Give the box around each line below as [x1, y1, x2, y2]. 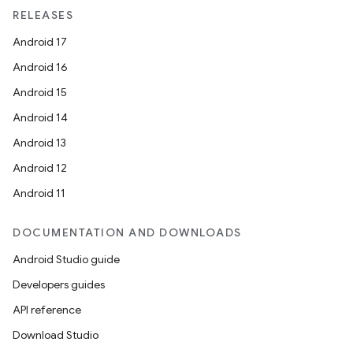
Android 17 [13, 35, 67, 49]
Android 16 [13, 60, 68, 74]
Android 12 [13, 161, 67, 175]
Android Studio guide [13, 252, 120, 266]
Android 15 [13, 85, 67, 99]
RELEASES [13, 8, 73, 22]
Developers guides [13, 277, 105, 292]
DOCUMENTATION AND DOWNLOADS [13, 225, 242, 240]
